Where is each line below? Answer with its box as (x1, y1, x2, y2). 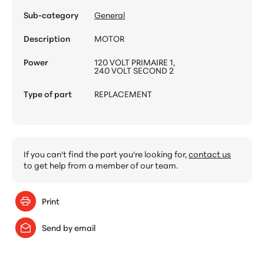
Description (24, 32, 70, 45)
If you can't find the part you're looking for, (24, 148, 189, 160)
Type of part (24, 88, 72, 100)
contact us (189, 148, 231, 160)
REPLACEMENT (94, 88, 152, 100)
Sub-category (24, 9, 78, 21)
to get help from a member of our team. (24, 159, 178, 171)
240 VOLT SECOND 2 (94, 64, 174, 77)
